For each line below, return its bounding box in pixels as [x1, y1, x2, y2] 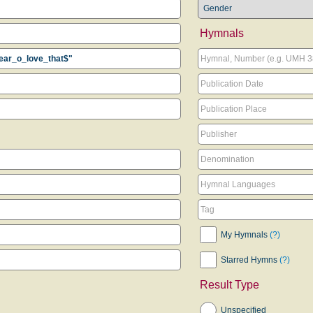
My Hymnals [221, 230, 270, 240]
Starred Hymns [221, 255, 279, 265]
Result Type [200, 279, 259, 291]
